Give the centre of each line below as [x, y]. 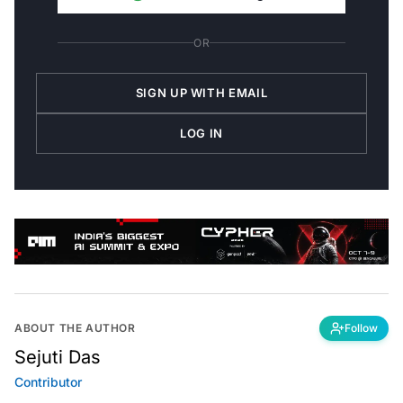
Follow [361, 321]
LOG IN [201, 126]
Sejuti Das [58, 350]
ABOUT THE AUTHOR [75, 321]
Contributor [48, 375]
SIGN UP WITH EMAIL [201, 86]
